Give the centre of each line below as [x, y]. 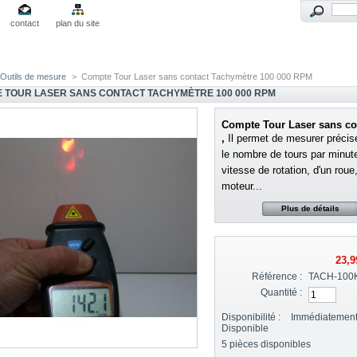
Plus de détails [310, 209]
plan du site [77, 24]
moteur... [241, 186]
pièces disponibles [271, 344]
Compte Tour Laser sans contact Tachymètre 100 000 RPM [197, 76]
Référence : [277, 277]
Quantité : [282, 293]
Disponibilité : [251, 317]
